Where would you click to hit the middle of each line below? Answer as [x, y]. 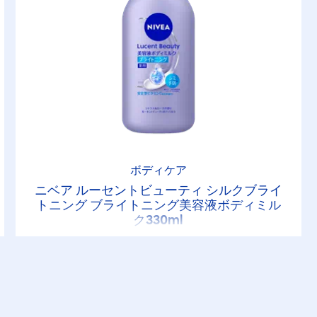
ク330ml [158, 220]
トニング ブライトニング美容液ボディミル [158, 205]
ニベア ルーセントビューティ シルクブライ [158, 190]
